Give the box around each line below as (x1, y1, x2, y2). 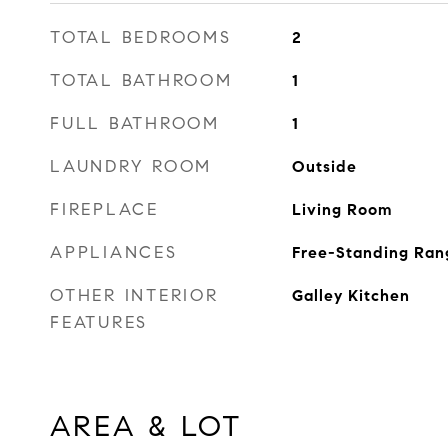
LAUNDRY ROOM (50, 156, 212, 177)
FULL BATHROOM (50, 113, 220, 134)
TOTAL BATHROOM (50, 70, 233, 91)
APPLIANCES (50, 242, 178, 263)
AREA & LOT (50, 408, 243, 444)
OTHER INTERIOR (50, 285, 219, 306)
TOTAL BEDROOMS (50, 27, 232, 48)
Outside (291, 157, 357, 176)
